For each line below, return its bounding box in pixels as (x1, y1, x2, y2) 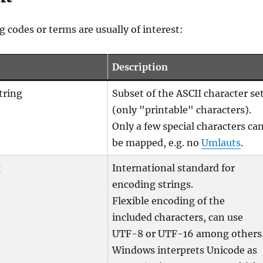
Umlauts (201, 137, 241, 149)
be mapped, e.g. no (112, 137, 202, 149)
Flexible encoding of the (112, 195, 225, 207)
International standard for (112, 162, 235, 174)
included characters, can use (112, 211, 244, 224)
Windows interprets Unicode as (112, 244, 258, 257)
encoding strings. (112, 178, 194, 191)
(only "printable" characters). (112, 104, 252, 116)
